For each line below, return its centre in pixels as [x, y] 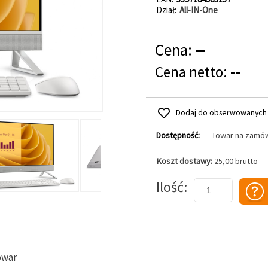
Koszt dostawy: [185, 161]
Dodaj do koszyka [177, 173]
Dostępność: [178, 135]
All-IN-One [198, 10]
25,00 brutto [236, 161]
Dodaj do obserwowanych [221, 112]
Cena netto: [192, 72]
